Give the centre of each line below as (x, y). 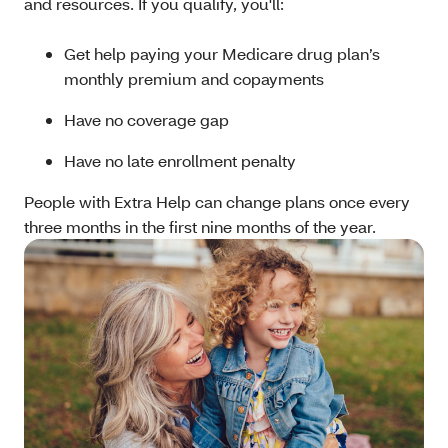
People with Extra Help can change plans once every (217, 201)
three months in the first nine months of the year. (200, 226)
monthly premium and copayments (194, 78)
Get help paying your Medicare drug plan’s (222, 53)
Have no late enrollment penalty (180, 160)
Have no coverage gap (146, 119)
